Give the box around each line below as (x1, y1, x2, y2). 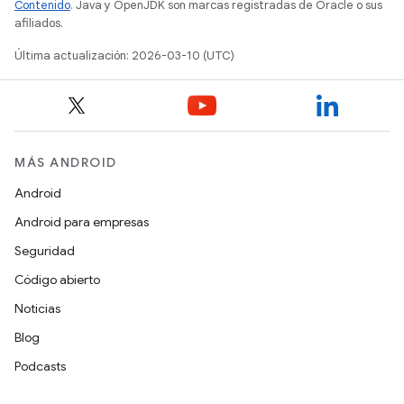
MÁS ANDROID (14, 154, 117, 170)
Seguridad (14, 243, 75, 259)
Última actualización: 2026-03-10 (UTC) (14, 47, 234, 63)
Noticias (14, 300, 60, 317)
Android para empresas (14, 214, 149, 230)
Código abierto (14, 271, 100, 288)
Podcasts (14, 358, 66, 374)
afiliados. (14, 14, 63, 31)
